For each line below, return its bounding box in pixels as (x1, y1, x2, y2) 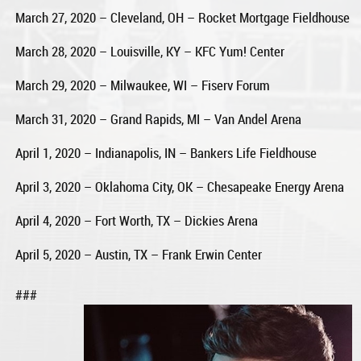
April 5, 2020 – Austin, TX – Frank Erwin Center (15, 244, 263, 263)
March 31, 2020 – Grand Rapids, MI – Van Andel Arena (15, 109, 302, 128)
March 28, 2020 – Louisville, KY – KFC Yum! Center (15, 41, 285, 60)
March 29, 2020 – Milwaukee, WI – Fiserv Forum (15, 75, 271, 94)
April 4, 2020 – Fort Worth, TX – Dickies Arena (15, 210, 259, 230)
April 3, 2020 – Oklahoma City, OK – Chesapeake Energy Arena (15, 176, 345, 196)
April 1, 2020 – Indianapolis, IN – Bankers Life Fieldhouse (15, 143, 317, 162)
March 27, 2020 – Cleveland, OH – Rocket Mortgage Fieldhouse (15, 7, 351, 27)
